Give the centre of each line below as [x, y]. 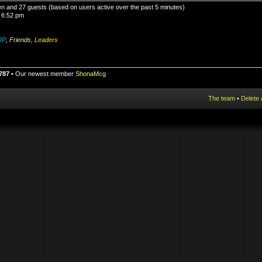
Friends [20, 40]
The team [222, 98]
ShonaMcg [91, 74]
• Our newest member [42, 74]
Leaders [46, 40]
